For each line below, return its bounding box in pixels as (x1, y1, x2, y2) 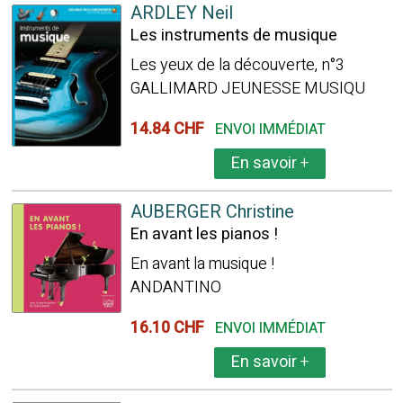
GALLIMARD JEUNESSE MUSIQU (130, 76, 365, 101)
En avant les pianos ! (130, 222, 278, 246)
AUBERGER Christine (130, 199, 294, 225)
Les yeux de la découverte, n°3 (130, 53, 345, 77)
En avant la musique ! (130, 252, 274, 276)
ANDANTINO (130, 275, 221, 300)
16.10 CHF (130, 316, 211, 340)
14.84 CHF (130, 117, 211, 141)
